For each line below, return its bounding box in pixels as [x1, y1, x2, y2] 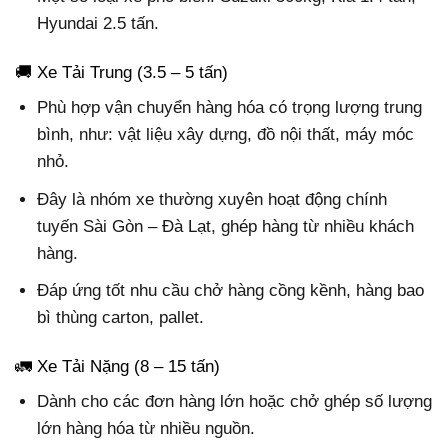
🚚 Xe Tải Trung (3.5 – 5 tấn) [15, 62, 228, 82]
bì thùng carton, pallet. [37, 307, 205, 327]
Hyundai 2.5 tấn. [37, 13, 160, 33]
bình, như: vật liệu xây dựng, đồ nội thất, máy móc [37, 125, 415, 145]
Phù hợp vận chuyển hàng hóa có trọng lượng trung [37, 98, 423, 118]
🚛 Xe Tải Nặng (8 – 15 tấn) [15, 356, 220, 376]
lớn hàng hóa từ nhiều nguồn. [37, 419, 256, 439]
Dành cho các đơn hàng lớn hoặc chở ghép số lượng [37, 392, 433, 412]
